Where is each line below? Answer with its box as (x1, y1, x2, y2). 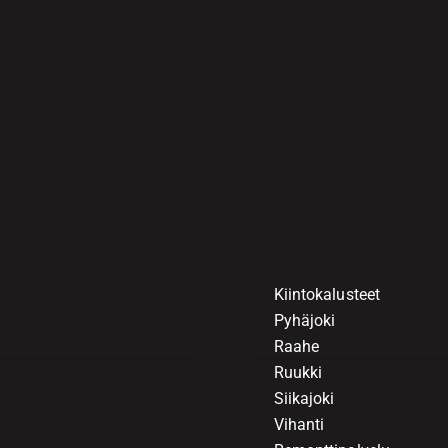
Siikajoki (273, 389, 335, 409)
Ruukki (273, 363, 323, 383)
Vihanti (273, 415, 325, 435)
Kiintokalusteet (273, 285, 380, 305)
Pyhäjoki (273, 311, 336, 331)
